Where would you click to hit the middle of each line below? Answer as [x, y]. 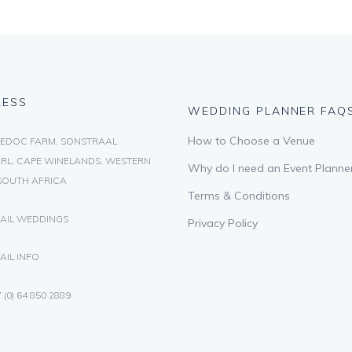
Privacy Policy [223, 223]
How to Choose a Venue [251, 141]
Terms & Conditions [239, 196]
